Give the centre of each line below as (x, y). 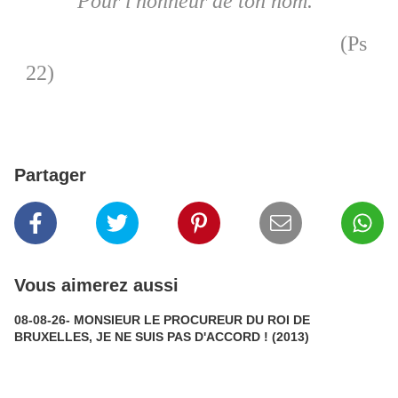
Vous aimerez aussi (96, 286)
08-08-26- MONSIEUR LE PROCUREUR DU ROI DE (162, 320)
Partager (50, 175)
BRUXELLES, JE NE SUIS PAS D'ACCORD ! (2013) (291, 337)
